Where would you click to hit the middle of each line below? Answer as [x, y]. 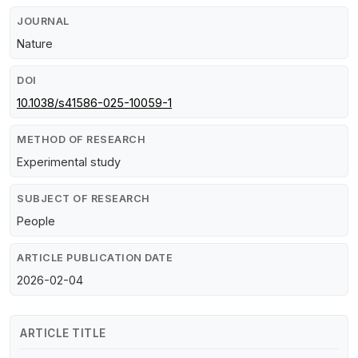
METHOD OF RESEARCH [81, 140]
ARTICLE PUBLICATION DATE [95, 258]
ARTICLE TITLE [63, 334]
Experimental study [69, 162]
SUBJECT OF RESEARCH [84, 199]
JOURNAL [43, 22]
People [36, 221]
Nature [35, 44]
